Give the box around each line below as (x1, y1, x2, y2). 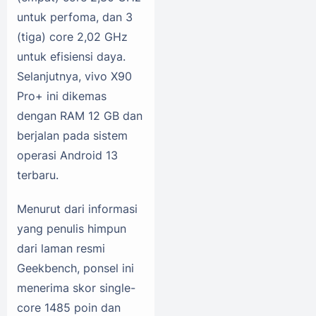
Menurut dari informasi (17, 201, 138, 216)
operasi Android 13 (17, 147, 118, 162)
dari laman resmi (17, 241, 105, 255)
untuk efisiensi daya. (17, 49, 126, 63)
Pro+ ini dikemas (17, 88, 107, 103)
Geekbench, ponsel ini (17, 260, 134, 275)
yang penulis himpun (17, 221, 126, 236)
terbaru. (17, 167, 59, 182)
